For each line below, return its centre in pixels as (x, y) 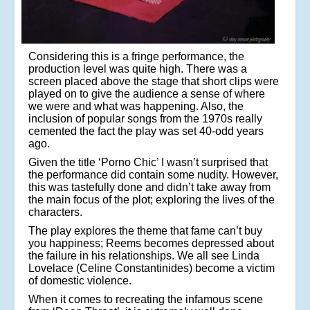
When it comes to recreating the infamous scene (146, 300)
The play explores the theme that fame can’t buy (145, 231)
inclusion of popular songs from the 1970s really (145, 119)
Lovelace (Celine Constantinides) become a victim (152, 268)
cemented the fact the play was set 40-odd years (146, 131)
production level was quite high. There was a (138, 69)
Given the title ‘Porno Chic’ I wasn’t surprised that (148, 163)
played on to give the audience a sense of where (147, 94)
